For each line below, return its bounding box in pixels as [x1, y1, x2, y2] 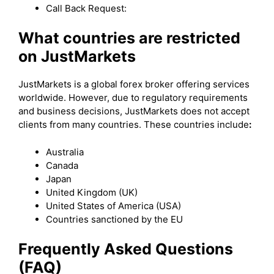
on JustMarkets [18, 47, 136, 65]
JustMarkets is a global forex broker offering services [18, 78, 250, 90]
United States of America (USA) [46, 199, 181, 212]
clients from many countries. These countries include [18, 119, 249, 130]
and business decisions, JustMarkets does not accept [18, 105, 250, 117]
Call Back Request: [46, 2, 129, 14]
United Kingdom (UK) [46, 186, 138, 198]
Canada [46, 159, 78, 171]
